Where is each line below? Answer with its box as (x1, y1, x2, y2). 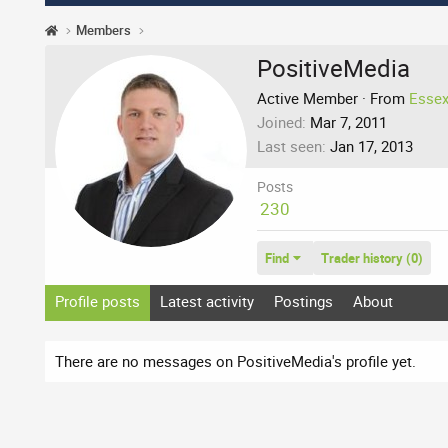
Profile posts (55, 290, 140, 311)
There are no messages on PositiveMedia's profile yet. (55, 350, 416, 371)
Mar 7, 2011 (310, 111, 387, 132)
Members (76, 21, 132, 40)
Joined (257, 111, 302, 132)
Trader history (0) (320, 248, 423, 267)
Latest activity (160, 290, 254, 311)
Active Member (257, 87, 358, 108)
